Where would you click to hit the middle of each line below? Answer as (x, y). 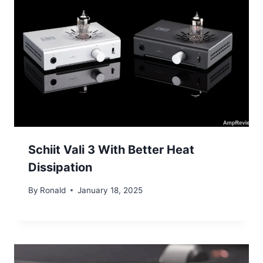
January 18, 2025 (110, 190)
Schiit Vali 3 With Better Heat (111, 150)
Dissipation (60, 168)
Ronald (53, 190)
